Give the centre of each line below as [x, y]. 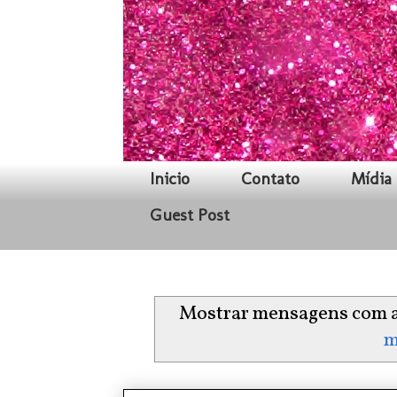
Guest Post [189, 215]
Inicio [169, 179]
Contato [270, 179]
